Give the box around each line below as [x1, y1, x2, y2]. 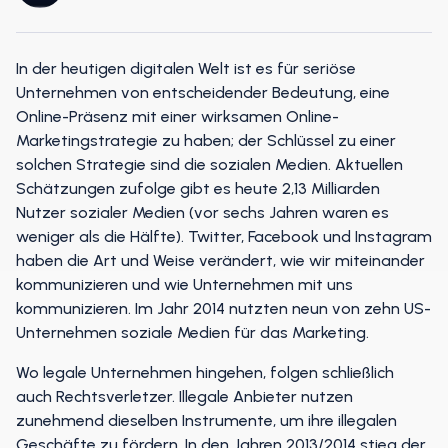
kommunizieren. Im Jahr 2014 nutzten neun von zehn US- [16, 299, 431, 318]
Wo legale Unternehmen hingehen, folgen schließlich [16, 363, 394, 382]
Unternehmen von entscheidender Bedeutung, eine [16, 83, 390, 102]
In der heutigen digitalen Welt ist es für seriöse [16, 59, 356, 78]
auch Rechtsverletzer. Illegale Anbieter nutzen [16, 387, 353, 406]
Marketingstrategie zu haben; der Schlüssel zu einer [16, 131, 396, 150]
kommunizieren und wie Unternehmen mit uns [16, 275, 353, 294]
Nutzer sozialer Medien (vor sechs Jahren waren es [16, 203, 389, 222]
